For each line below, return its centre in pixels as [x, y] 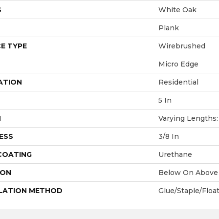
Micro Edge [178, 64]
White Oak [177, 10]
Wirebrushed [182, 46]
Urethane [175, 154]
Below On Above [188, 172]
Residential [178, 82]
